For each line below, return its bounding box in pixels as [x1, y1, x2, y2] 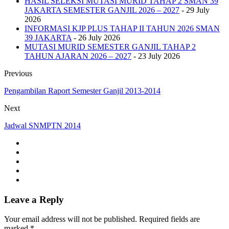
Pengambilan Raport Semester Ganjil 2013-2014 [4, 86, 161, 95]
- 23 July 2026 [131, 51, 180, 60]
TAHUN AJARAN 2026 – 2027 [25, 51, 131, 60]
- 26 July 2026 [72, 33, 120, 42]
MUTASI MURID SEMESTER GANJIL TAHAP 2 [25, 42, 196, 51]
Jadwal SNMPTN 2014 [4, 121, 81, 130]
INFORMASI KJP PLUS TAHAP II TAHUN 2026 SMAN [25, 24, 220, 33]
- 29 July [179, 5, 210, 14]
